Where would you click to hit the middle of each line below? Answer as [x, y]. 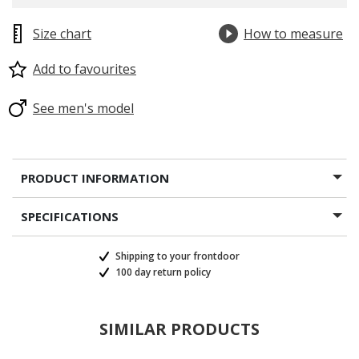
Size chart [62, 34]
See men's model [83, 108]
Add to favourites [85, 69]
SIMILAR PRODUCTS [179, 329]
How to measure [293, 34]
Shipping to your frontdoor [176, 256]
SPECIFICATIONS [70, 216]
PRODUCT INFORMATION [95, 178]
